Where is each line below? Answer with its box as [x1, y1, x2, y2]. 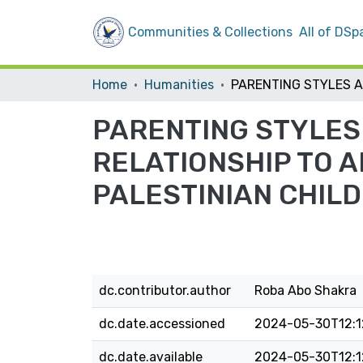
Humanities [144, 77, 214, 92]
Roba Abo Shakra [254, 283, 357, 298]
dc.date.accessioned [99, 316, 225, 331]
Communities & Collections [128, 24, 293, 40]
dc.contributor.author [99, 283, 231, 298]
